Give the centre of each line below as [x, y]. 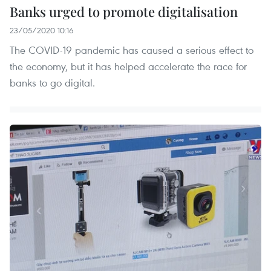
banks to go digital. [52, 83]
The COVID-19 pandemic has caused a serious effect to [132, 50]
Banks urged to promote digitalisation [124, 12]
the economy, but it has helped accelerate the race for [128, 67]
